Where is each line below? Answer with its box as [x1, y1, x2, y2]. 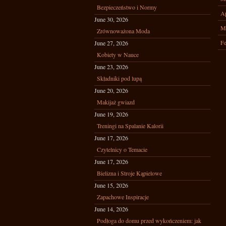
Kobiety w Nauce [97, 50, 139, 59]
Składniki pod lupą [97, 74, 142, 82]
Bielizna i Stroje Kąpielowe [97, 169, 162, 177]
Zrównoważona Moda [97, 27, 150, 35]
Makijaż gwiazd [97, 98, 135, 106]
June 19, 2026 [94, 110, 128, 118]
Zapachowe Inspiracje [97, 193, 149, 201]
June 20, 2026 [94, 86, 128, 94]
